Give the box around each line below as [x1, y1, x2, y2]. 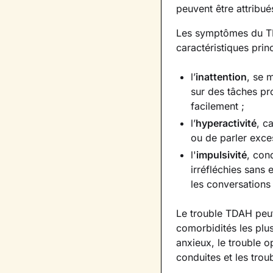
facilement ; [191, 100, 244, 112]
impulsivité [196, 149, 247, 161]
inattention [196, 71, 247, 83]
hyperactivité [196, 117, 257, 129]
